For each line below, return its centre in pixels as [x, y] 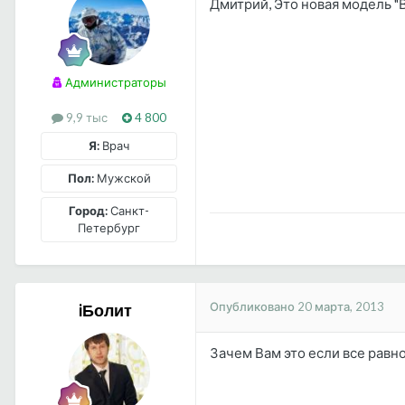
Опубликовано [254, 307]
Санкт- [128, 210]
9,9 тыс [85, 118]
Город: [88, 210]
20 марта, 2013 [341, 307]
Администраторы [114, 83]
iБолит [105, 310]
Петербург [109, 227]
